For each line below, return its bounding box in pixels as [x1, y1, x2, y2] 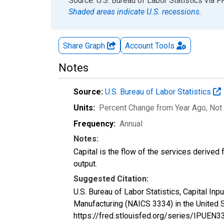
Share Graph [63, 40, 107, 50]
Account [125, 40, 153, 50]
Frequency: [73, 118, 115, 128]
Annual [119, 118, 142, 128]
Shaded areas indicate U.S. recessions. [68, 6, 201, 16]
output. [73, 158, 97, 168]
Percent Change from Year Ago [99, 102, 206, 112]
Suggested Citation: [73, 173, 148, 183]
